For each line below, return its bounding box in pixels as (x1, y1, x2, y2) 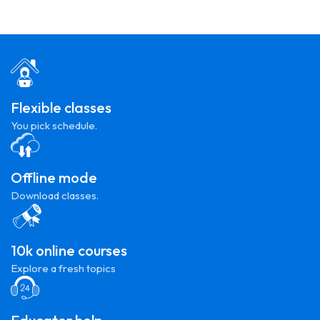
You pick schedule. (11, 119, 97, 132)
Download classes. (11, 189, 99, 202)
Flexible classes (11, 99, 111, 116)
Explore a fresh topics (11, 261, 116, 275)
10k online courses (11, 241, 127, 259)
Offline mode (11, 169, 97, 186)
